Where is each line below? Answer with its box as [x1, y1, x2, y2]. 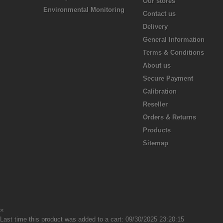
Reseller [143, 101, 168, 108]
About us [143, 62, 171, 69]
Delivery [143, 23, 168, 30]
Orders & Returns [143, 113, 196, 121]
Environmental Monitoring [43, 6, 124, 13]
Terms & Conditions [143, 49, 204, 56]
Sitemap [143, 139, 168, 147]
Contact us [143, 10, 176, 17]
